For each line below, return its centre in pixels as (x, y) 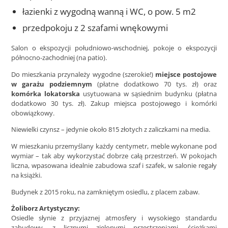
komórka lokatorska (46, 93)
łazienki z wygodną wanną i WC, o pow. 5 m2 (109, 11)
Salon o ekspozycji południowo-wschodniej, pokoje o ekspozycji (114, 48)
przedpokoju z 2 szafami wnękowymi (95, 27)
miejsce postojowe (186, 74)
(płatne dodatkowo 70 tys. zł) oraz (154, 84)
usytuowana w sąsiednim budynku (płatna (148, 93)
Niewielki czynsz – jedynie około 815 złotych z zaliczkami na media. (111, 130)
